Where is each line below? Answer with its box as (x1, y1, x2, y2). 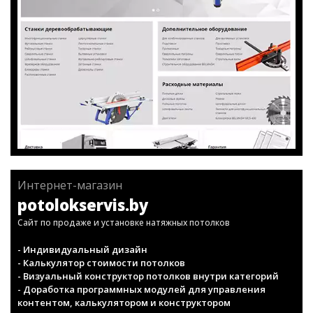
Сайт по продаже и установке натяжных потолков (17, 275, 230, 286)
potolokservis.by (17, 252, 148, 273)
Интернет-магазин (17, 235, 122, 251)
